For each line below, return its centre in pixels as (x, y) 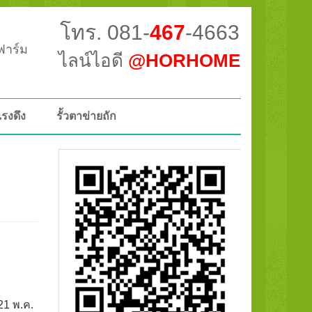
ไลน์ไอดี (94, 61)
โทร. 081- (104, 32)
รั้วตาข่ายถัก (86, 116)
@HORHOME (185, 61)
